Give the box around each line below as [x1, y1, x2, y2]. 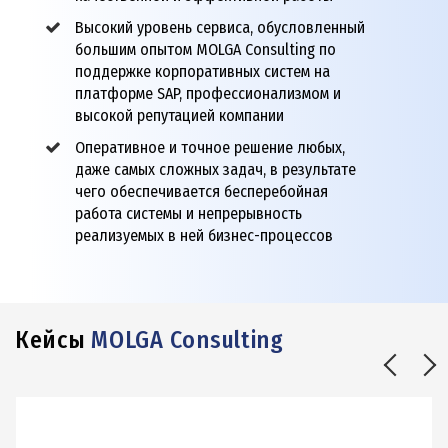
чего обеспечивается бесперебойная [75, 182, 328, 202]
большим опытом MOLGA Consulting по [75, 40, 336, 60]
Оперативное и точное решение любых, [75, 138, 345, 158]
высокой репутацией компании [75, 106, 284, 126]
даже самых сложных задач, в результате [75, 160, 356, 180]
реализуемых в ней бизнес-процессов [75, 226, 333, 246]
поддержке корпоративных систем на [75, 62, 330, 82]
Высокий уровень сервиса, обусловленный [75, 18, 365, 38]
